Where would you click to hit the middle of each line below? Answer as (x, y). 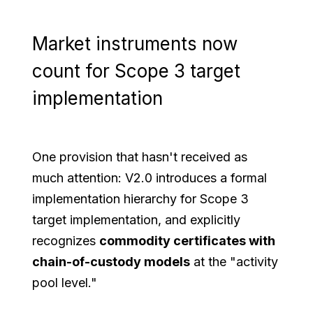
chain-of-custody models (111, 261)
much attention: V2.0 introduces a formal (150, 177)
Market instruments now (135, 43)
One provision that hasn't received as (140, 156)
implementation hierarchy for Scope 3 (141, 198)
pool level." (65, 282)
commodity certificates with (188, 240)
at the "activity (234, 261)
